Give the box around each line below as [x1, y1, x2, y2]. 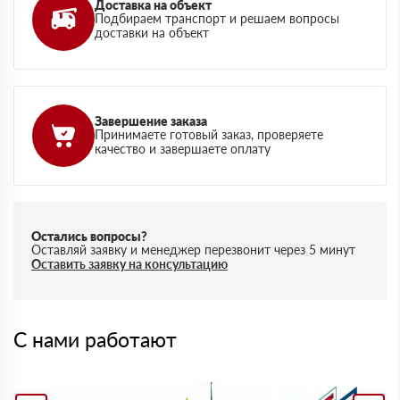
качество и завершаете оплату [95, 141, 271, 157]
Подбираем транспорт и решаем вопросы [95, 11, 339, 27]
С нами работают [13, 327, 177, 353]
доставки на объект [95, 25, 209, 41]
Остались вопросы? [31, 229, 147, 245]
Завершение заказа [95, 113, 207, 129]
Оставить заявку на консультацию [31, 256, 228, 272]
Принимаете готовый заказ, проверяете [95, 127, 323, 143]
